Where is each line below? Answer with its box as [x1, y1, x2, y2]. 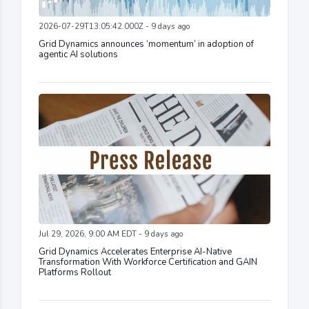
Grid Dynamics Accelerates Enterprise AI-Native [39, 246, 232, 259]
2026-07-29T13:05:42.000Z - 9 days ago [39, 21, 190, 32]
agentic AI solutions [39, 48, 118, 61]
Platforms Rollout [39, 266, 111, 279]
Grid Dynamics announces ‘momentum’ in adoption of [39, 38, 254, 51]
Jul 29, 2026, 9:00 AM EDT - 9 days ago [39, 229, 183, 240]
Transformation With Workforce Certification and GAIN [39, 256, 257, 269]
